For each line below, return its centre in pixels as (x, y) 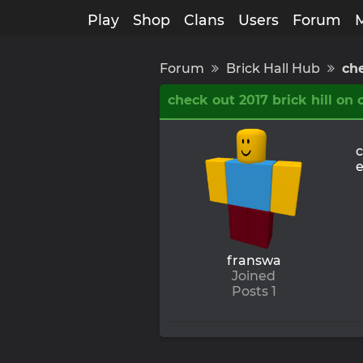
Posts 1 (254, 291)
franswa (254, 260)
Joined (254, 275)
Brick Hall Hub (274, 68)
